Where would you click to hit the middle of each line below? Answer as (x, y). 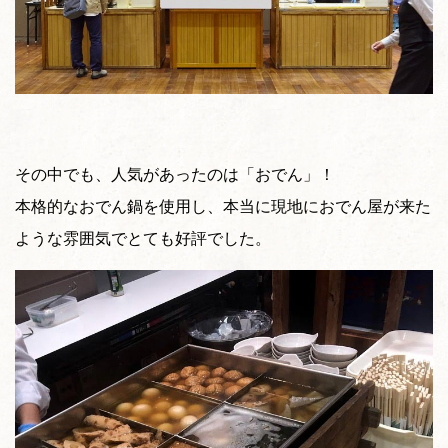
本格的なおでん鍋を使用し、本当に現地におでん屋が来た (223, 205)
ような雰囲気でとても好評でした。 (143, 237)
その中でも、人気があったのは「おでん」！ (175, 173)
